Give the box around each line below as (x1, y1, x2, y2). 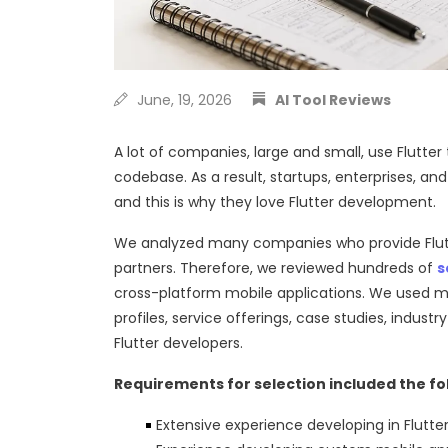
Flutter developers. (114, 333, 243, 353)
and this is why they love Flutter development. (114, 192, 436, 212)
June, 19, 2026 (133, 89, 232, 110)
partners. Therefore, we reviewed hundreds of (114, 258, 437, 278)
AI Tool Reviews (275, 89, 391, 110)
